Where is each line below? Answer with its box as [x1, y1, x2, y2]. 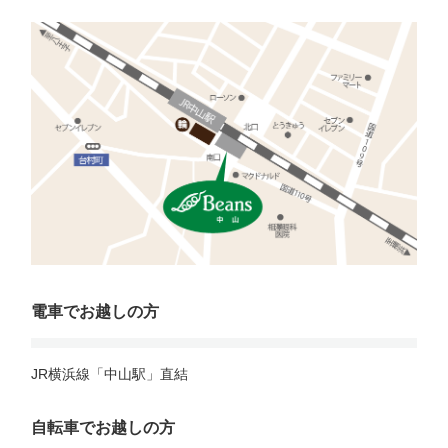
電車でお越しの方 [31, 303, 159, 321]
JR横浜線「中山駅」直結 [31, 366, 188, 383]
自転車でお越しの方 [31, 419, 175, 437]
